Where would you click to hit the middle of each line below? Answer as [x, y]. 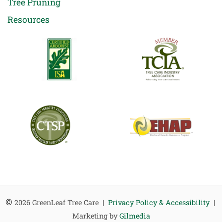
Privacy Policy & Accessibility [159, 203]
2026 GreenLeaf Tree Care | [61, 203]
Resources [28, 20]
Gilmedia [135, 216]
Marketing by [96, 216]
